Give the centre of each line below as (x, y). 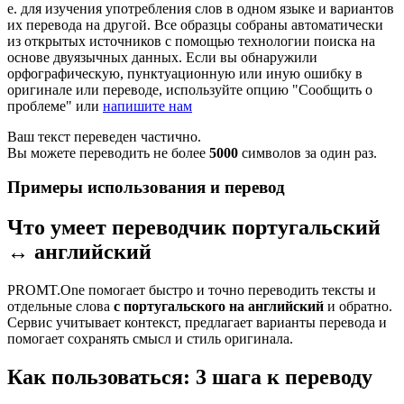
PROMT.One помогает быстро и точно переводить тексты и (192, 290)
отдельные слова (60, 307)
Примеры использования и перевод (146, 188)
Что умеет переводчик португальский (194, 228)
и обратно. (358, 307)
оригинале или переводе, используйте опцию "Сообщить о (190, 89)
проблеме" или (55, 106)
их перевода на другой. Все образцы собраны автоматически (195, 24)
